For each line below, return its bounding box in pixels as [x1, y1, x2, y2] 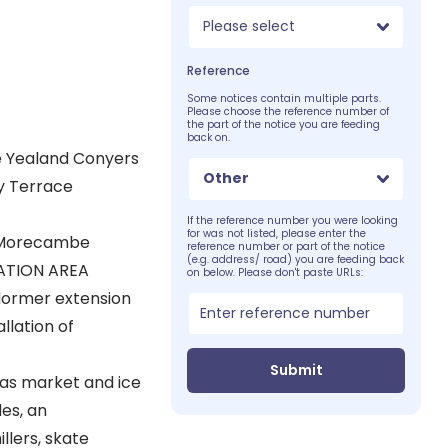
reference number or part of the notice [187, 238, 386, 254]
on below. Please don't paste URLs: [187, 264, 364, 280]
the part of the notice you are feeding [187, 116, 381, 132]
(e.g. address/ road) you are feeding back [187, 251, 405, 267]
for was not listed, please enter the [187, 225, 367, 241]
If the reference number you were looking [187, 212, 399, 228]
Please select [203, 16, 296, 37]
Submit [269, 359, 323, 380]
